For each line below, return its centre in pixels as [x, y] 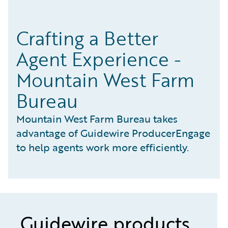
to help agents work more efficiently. [103, 147]
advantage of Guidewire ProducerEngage [113, 133]
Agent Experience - [99, 59]
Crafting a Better [87, 38]
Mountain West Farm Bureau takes [97, 119]
